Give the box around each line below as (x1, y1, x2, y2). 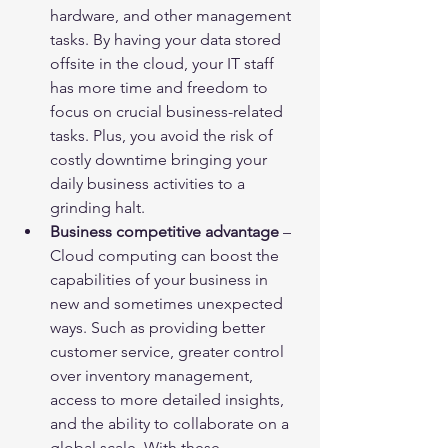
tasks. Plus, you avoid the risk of (50, 126, 277, 146)
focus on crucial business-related (50, 102, 287, 122)
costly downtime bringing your (50, 150, 271, 170)
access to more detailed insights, (50, 390, 288, 410)
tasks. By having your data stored (50, 30, 285, 50)
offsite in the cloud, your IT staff (50, 54, 278, 74)
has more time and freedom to (50, 78, 272, 98)
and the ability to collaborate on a (50, 414, 293, 434)
